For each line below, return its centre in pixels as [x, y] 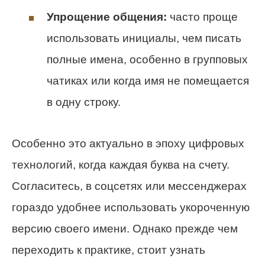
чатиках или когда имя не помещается [148, 80]
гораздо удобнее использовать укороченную [131, 207]
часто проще [202, 17]
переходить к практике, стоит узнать [109, 250]
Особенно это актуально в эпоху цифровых [128, 143]
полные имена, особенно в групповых [147, 59]
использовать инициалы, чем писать [144, 38]
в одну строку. [84, 102]
